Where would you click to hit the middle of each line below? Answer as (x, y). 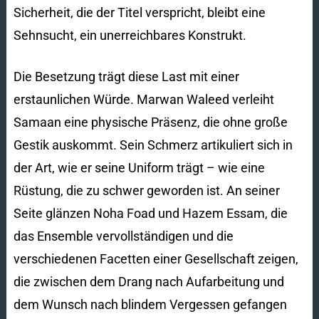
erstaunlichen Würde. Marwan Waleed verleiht (143, 99)
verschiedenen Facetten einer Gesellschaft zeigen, (156, 258)
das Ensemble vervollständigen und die (123, 236)
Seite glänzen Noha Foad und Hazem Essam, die (150, 213)
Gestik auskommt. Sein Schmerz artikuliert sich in (153, 145)
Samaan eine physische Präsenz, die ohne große (150, 122)
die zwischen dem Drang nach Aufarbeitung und (148, 281)
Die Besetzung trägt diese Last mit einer (126, 76)
